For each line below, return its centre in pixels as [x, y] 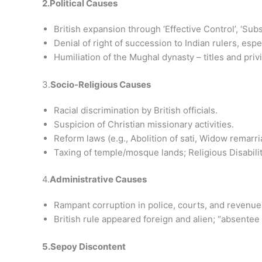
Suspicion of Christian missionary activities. [144, 124]
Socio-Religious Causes [101, 84]
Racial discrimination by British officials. [136, 110]
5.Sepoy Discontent [84, 246]
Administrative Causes [98, 179]
